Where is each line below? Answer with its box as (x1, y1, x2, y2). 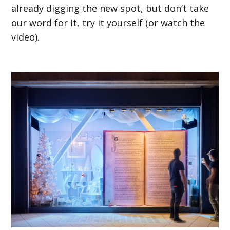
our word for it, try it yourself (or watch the (11, 16, 205, 29)
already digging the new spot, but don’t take (11, 2, 209, 15)
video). (11, 31, 40, 44)
